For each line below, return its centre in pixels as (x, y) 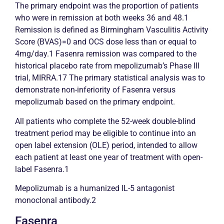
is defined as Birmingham (99, 30)
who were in (37, 18)
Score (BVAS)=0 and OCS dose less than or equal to (106, 42)
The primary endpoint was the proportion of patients (107, 6)
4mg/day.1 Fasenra (50, 54)
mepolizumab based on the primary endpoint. (95, 102)
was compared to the (158, 54)
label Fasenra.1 (42, 169)
